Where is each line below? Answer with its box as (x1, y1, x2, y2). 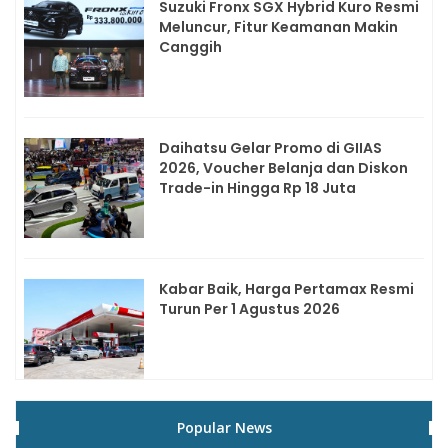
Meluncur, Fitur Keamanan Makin (159, 17, 398, 38)
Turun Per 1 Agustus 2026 (159, 299, 340, 320)
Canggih (159, 37, 222, 58)
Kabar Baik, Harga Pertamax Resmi (159, 279, 414, 300)
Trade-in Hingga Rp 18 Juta (159, 178, 356, 199)
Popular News (176, 418, 272, 438)
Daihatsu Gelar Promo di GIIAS (159, 138, 382, 159)
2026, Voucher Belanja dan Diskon (159, 158, 408, 179)
